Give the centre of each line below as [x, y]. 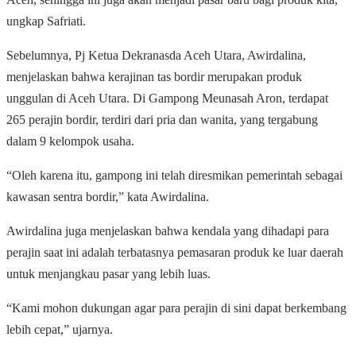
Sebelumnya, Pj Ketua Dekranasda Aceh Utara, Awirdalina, [156, 56]
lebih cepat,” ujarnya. [60, 330]
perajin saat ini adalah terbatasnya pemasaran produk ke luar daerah [175, 253]
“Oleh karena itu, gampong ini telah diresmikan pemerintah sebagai [174, 176]
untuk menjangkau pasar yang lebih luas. [108, 274]
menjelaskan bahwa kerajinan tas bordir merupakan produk [154, 77]
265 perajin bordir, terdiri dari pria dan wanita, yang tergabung [162, 120]
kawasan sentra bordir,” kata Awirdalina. [108, 197]
